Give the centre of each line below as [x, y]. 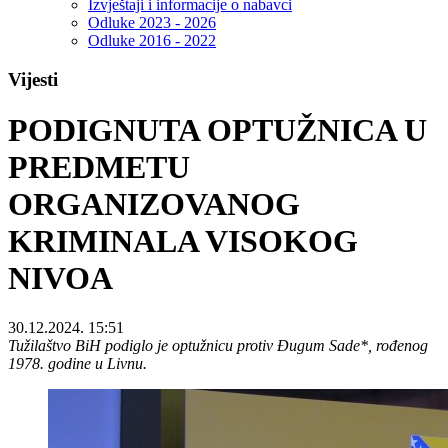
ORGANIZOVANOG [154, 204]
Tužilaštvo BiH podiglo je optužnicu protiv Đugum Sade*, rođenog [218, 345]
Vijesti [33, 80]
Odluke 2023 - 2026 [152, 23]
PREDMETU [99, 167]
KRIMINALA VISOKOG [183, 241]
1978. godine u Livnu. [81, 363]
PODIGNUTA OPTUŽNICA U [217, 130]
